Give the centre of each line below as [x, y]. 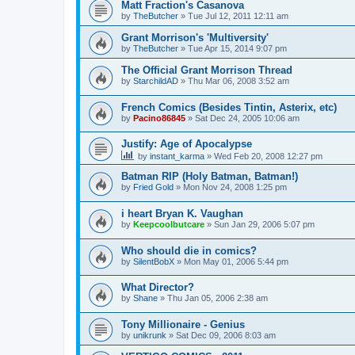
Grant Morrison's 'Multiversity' [195, 37]
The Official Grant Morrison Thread [207, 70]
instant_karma [177, 157]
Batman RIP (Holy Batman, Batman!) [210, 177]
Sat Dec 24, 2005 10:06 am [247, 118]
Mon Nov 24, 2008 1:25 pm [235, 187]
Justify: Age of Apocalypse [187, 144]
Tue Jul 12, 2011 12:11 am [238, 15]
